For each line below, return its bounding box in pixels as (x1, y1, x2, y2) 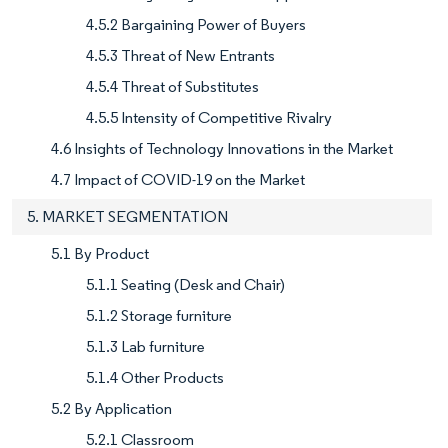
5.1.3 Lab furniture (86, 337, 205, 357)
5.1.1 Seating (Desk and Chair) (86, 275, 285, 295)
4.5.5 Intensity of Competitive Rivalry (86, 108, 332, 128)
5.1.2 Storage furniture (86, 306, 232, 326)
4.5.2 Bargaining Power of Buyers (86, 15, 306, 35)
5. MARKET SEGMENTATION (27, 207, 228, 227)
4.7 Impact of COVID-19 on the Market (51, 170, 305, 190)
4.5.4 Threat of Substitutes (86, 77, 259, 97)
